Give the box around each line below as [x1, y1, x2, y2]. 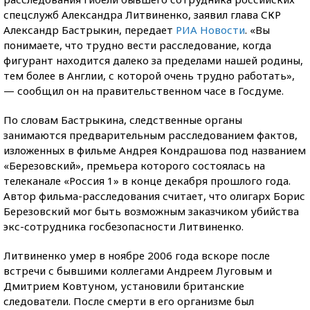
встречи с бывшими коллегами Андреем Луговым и [3, 264, 272, 277]
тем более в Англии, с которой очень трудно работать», [3, 69, 295, 82]
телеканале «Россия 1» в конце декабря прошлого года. [3, 174, 291, 188]
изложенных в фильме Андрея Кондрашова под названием [3, 143, 306, 157]
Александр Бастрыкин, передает [3, 23, 176, 37]
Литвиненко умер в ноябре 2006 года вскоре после [3, 248, 270, 262]
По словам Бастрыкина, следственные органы [3, 113, 242, 127]
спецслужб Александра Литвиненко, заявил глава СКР [3, 8, 281, 21]
